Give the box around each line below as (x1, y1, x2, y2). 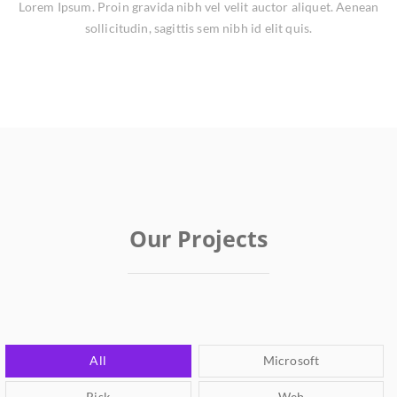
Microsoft (262, 353, 320, 368)
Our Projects (128, 223, 269, 253)
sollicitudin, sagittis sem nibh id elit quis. (84, 20, 313, 35)
